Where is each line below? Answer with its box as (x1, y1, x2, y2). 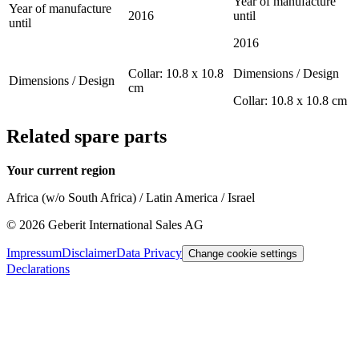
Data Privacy (116, 246, 182, 260)
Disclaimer (62, 246, 116, 260)
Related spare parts (6, 126, 167, 147)
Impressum (6, 246, 62, 260)
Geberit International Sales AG (48, 218, 204, 232)
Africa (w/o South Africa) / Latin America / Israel (6, 191, 255, 205)
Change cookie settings (188, 248, 297, 260)
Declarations (6, 262, 70, 276)
